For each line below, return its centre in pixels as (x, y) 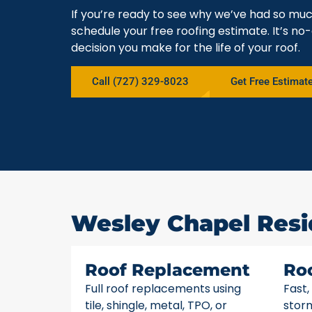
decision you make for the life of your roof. (186, 48)
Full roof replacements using (163, 289)
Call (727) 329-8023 (140, 82)
